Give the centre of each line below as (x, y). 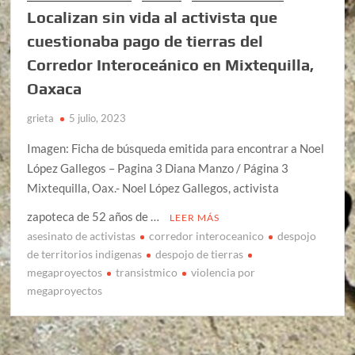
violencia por (223, 272)
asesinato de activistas (82, 235)
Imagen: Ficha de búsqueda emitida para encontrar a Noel (176, 148)
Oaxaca (55, 88)
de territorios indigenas (85, 254)
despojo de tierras (200, 254)
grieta (41, 118)
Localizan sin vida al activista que (153, 17)
